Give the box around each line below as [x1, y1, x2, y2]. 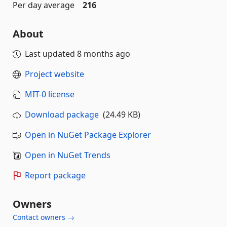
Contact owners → [13, 212, 74, 222]
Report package [25, 169, 86, 181]
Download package [25, 108, 99, 120]
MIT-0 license [25, 88, 74, 100]
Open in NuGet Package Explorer [25, 129, 151, 140]
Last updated [25, 48, 77, 59]
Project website [25, 68, 84, 80]
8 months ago [77, 48, 130, 59]
